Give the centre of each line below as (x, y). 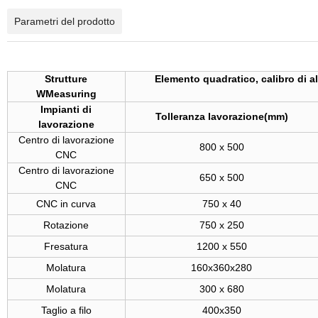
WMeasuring (66, 94)
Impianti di (66, 109)
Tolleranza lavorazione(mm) (221, 116)
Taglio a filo (66, 310)
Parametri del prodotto (64, 21)
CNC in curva (66, 204)
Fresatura (66, 246)
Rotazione (66, 225)
